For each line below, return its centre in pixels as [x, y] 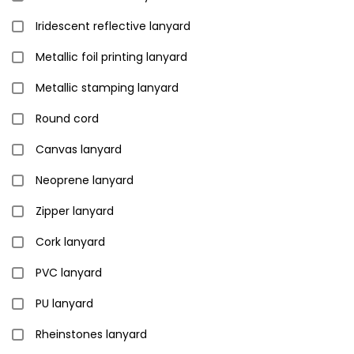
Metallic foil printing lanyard [111, 57]
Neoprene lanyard [85, 180]
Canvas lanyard [79, 149]
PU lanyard [64, 303]
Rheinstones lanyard [91, 334]
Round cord [67, 119]
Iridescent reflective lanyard [113, 26]
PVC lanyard [69, 273]
